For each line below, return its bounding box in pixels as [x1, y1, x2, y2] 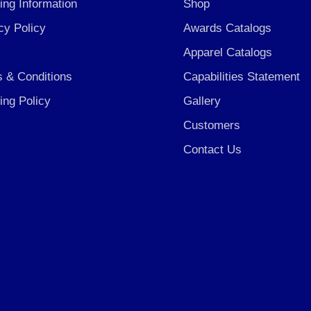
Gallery [183, 94, 221, 108]
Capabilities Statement [183, 69, 300, 83]
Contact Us [183, 142, 242, 156]
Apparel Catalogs [183, 45, 272, 59]
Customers [183, 118, 240, 132]
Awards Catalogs [183, 21, 271, 35]
